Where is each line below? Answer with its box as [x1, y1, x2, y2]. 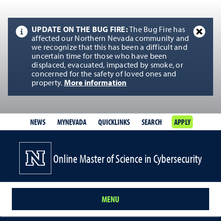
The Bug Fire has [129, 26, 185, 34]
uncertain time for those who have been [32, 53, 167, 61]
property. [32, 79, 64, 87]
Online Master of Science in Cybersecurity [53, 150, 202, 166]
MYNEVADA [57, 117, 86, 127]
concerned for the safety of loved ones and [32, 71, 177, 78]
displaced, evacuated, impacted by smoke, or [32, 62, 183, 70]
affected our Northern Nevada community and [32, 35, 189, 43]
